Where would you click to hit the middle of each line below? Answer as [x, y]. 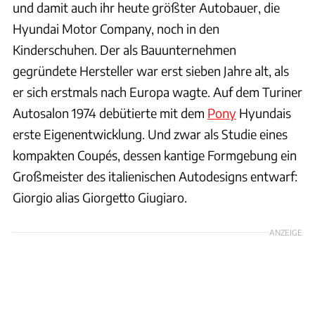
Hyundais [264, 112]
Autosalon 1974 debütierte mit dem [110, 112]
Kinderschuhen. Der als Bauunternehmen [124, 49]
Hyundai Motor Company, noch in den [116, 28]
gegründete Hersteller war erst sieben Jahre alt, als [151, 70]
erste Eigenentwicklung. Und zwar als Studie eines [150, 134]
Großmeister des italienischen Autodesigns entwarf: [155, 176]
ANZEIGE [286, 232]
